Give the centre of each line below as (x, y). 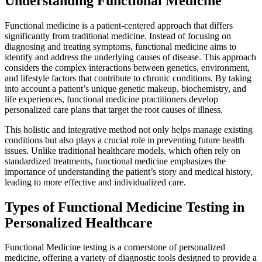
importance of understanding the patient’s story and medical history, (129, 171)
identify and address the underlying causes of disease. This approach (130, 57)
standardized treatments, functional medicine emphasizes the (115, 161)
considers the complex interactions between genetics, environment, (127, 67)
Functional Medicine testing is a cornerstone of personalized (115, 247)
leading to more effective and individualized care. (95, 182)
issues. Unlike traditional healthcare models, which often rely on (123, 150)
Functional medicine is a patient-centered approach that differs (119, 25)
